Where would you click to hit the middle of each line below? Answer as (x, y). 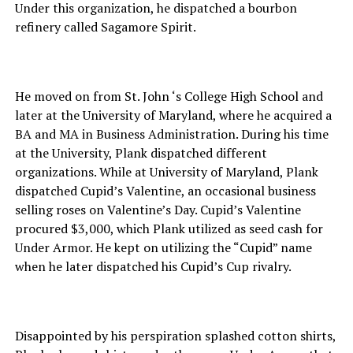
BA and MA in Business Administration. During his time (171, 134)
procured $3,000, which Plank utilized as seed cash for (169, 229)
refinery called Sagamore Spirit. (105, 27)
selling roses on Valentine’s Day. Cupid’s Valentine (158, 210)
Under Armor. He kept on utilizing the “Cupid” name (163, 247)
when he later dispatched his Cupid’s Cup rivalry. (153, 266)
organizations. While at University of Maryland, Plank (166, 172)
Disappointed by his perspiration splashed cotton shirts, (175, 336)
